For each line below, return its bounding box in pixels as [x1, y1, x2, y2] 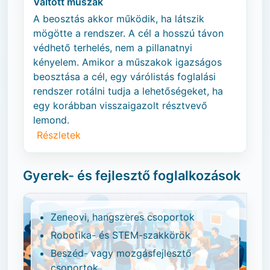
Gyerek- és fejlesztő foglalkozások [23, 168, 240, 183]
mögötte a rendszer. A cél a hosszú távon [33, 27, 224, 39]
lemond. [33, 114, 69, 126]
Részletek [37, 129, 81, 141]
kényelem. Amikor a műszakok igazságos [33, 56, 222, 68]
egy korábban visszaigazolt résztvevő [33, 99, 207, 111]
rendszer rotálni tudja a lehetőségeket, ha [33, 85, 223, 97]
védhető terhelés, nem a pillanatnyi [33, 42, 192, 54]
